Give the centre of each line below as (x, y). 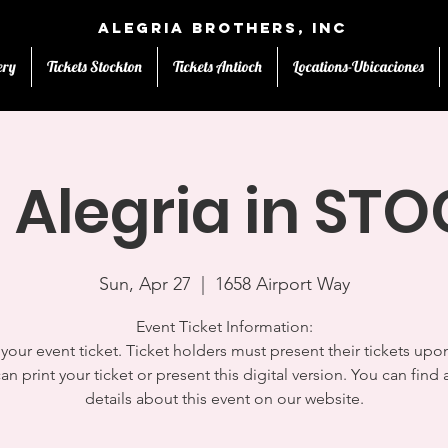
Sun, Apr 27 (144, 284)
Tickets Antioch (217, 66)
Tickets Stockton (94, 66)
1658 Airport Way (282, 284)
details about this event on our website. (224, 398)
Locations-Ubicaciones (358, 66)
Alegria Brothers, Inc (222, 27)
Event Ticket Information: (224, 326)
